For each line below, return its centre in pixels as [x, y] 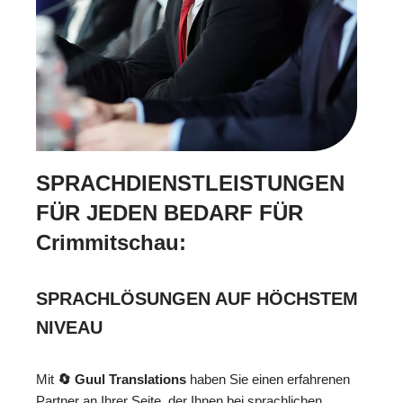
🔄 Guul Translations [122, 380]
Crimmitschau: [111, 243]
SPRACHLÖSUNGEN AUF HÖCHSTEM [197, 299]
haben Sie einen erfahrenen [268, 380]
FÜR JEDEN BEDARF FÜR [170, 213]
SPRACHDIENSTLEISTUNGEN [190, 184]
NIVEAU [69, 328]
